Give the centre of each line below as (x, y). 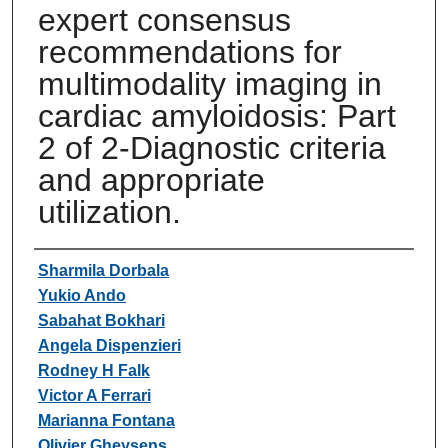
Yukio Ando (81, 295)
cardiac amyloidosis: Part (216, 115)
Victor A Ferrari (94, 395)
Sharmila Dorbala (103, 270)
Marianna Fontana (106, 420)
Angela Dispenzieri (109, 345)
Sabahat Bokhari (101, 320)
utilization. (109, 211)
